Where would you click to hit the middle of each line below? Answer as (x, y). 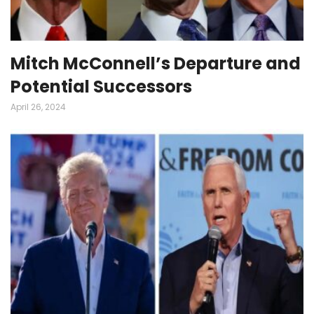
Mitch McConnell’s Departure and (156, 64)
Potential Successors (101, 87)
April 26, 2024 (38, 107)
